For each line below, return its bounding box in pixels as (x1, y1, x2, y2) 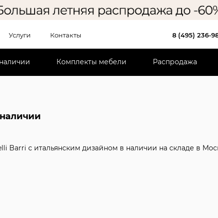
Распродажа (153, 57, 197, 67)
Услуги (9, 31, 31, 39)
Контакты (50, 31, 81, 39)
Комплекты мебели (56, 57, 127, 67)
